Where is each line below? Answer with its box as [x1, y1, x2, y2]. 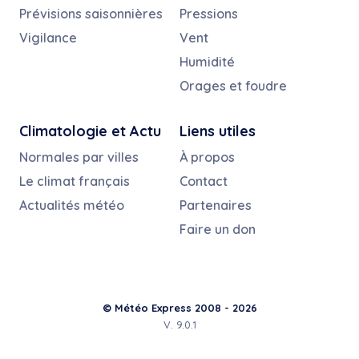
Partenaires [179, 196, 252, 213]
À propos [179, 148, 235, 165]
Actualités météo [19, 196, 124, 213]
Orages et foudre [179, 77, 287, 94]
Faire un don [179, 220, 256, 237]
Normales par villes [19, 148, 139, 165]
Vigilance [19, 29, 77, 46]
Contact [179, 172, 228, 189]
